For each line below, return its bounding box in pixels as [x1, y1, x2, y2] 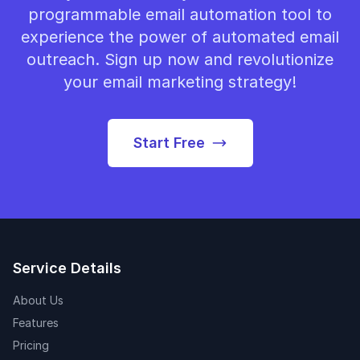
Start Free [133, 134, 205, 151]
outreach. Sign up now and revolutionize [27, 50, 333, 69]
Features [13, 316, 59, 329]
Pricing [13, 338, 49, 352]
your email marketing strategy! [63, 72, 297, 92]
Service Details [13, 260, 121, 276]
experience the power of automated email [21, 27, 339, 47]
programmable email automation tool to [28, 5, 332, 24]
